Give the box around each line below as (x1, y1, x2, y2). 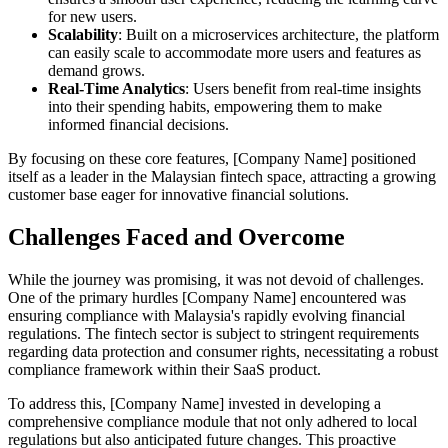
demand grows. (48, 61, 145, 79)
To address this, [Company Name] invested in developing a (8, 394, 381, 412)
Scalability (48, 25, 118, 43)
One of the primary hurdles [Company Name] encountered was (8, 288, 406, 306)
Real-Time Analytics (48, 79, 185, 97)
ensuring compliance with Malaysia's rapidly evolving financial (8, 306, 405, 324)
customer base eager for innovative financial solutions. (8, 185, 349, 203)
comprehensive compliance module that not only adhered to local (8, 412, 417, 430)
